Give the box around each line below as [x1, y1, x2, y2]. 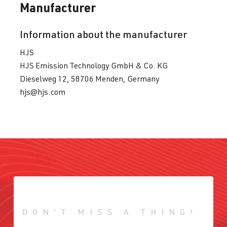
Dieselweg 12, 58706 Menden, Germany [20, 73, 160, 84]
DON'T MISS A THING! [22, 207, 198, 217]
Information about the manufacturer [20, 27, 187, 41]
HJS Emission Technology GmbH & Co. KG [20, 60, 168, 70]
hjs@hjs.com [20, 86, 65, 97]
